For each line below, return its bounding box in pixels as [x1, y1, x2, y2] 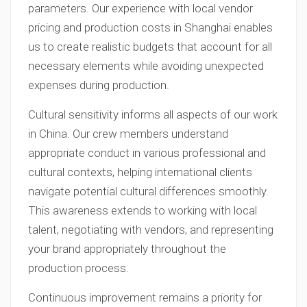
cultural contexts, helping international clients [28, 165, 252, 179]
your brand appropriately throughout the [28, 242, 226, 256]
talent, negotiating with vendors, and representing [28, 223, 273, 236]
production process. [28, 261, 129, 275]
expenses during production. [28, 78, 169, 92]
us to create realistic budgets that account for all [28, 40, 272, 53]
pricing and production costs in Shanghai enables [28, 21, 273, 34]
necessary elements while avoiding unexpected [28, 59, 264, 73]
